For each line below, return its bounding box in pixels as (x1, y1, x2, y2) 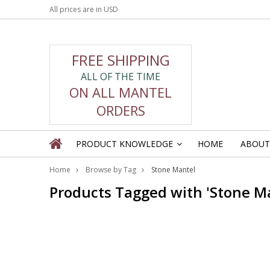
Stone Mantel (151, 165, 195, 175)
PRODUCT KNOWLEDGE (76, 138, 173, 149)
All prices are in (49, 4, 104, 14)
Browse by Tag (86, 165, 136, 175)
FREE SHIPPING (71, 49, 170, 70)
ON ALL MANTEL (69, 83, 172, 101)
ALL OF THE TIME (81, 69, 160, 83)
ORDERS (96, 101, 145, 119)
